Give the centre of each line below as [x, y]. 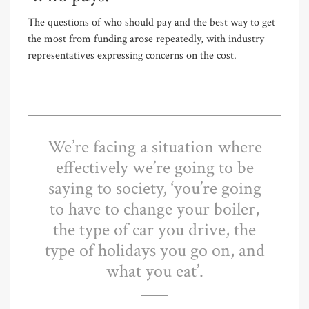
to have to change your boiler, [154, 209]
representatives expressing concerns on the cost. [132, 56]
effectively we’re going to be [154, 168]
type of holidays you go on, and [154, 251]
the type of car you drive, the [154, 230]
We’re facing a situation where [154, 147]
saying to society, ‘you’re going [154, 189]
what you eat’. [154, 271]
